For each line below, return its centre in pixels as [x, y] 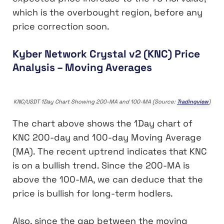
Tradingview [193, 102]
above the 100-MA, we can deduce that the [108, 179]
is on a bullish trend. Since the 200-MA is [101, 165]
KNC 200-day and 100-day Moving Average [107, 137]
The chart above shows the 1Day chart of [102, 123]
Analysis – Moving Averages [82, 67]
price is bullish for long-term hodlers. [93, 193]
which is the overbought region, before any [107, 12]
